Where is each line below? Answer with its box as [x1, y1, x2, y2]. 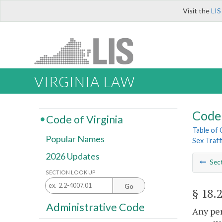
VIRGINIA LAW [34, 73, 135, 91]
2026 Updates [46, 151, 100, 162]
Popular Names [46, 133, 105, 145]
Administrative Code [46, 200, 145, 214]
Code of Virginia [46, 112, 123, 126]
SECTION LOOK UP [46, 168, 96, 175]
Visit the [183, 6, 211, 15]
